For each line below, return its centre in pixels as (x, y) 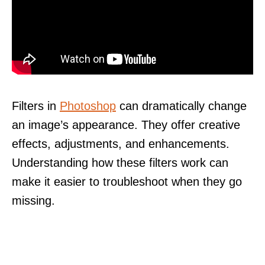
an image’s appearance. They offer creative (126, 125)
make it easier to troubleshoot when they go (127, 181)
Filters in (36, 106)
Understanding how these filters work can (120, 162)
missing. (33, 200)
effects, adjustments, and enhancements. (121, 143)
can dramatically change (181, 106)
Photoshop (88, 106)
